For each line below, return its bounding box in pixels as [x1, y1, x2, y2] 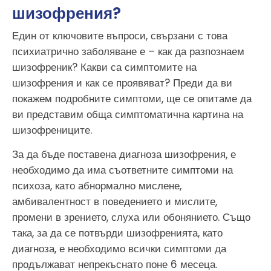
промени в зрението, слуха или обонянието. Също [12, 210, 250, 225]
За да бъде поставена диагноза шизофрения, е [12, 147, 236, 162]
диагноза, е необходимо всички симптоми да [12, 241, 226, 256]
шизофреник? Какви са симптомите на [12, 59, 197, 74]
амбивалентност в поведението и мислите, [12, 194, 217, 209]
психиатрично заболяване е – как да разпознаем [12, 44, 244, 59]
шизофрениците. [12, 122, 92, 137]
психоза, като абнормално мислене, [12, 178, 181, 194]
